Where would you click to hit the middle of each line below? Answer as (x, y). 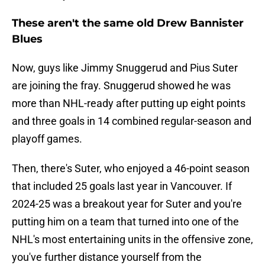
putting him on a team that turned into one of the (125, 222)
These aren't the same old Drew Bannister (128, 23)
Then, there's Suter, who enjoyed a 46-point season (131, 169)
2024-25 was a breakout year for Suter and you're (127, 204)
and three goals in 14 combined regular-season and (132, 121)
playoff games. (47, 139)
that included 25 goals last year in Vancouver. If (122, 186)
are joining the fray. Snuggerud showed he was (121, 86)
